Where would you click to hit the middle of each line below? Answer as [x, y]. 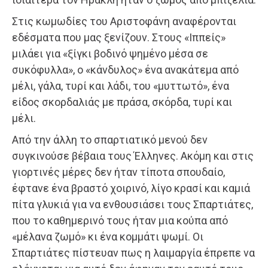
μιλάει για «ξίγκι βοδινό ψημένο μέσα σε [110, 53]
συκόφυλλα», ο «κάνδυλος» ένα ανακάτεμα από [125, 69]
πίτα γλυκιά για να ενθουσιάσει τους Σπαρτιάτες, [133, 204]
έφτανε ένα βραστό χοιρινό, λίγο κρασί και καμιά [131, 188]
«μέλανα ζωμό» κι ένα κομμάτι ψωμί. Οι [108, 236]
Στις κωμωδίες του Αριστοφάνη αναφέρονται [124, 21]
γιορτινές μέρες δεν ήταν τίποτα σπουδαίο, [118, 172]
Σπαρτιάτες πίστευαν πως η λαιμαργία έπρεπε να [133, 252]
